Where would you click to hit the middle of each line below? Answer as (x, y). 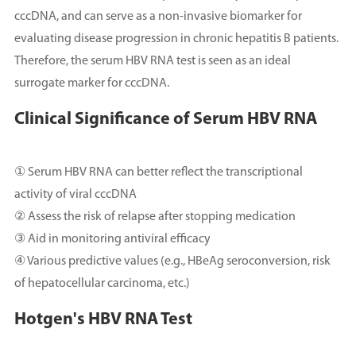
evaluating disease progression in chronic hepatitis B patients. (176, 39)
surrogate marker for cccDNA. (91, 83)
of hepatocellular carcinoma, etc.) (102, 284)
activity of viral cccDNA (75, 195)
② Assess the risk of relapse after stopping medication (155, 217)
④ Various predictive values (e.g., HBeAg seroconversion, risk (172, 261)
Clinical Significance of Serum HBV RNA (165, 120)
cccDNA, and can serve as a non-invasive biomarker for (158, 17)
